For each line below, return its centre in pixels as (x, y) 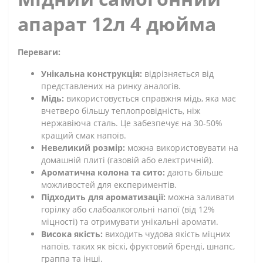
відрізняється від (179, 73)
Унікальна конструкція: (92, 73)
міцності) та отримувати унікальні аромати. (130, 221)
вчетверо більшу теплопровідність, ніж (121, 110)
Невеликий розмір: (83, 147)
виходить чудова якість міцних (168, 234)
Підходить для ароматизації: (103, 197)
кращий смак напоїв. (84, 135)
